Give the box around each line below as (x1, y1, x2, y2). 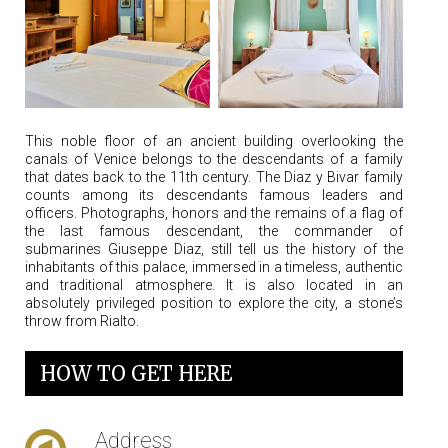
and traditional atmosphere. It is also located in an (25, 277, 403, 294)
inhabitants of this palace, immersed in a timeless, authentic (25, 259, 403, 276)
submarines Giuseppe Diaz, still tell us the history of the (25, 241, 403, 258)
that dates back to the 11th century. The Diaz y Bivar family (25, 169, 403, 186)
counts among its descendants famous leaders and (25, 187, 403, 204)
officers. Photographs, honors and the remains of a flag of (25, 205, 403, 222)
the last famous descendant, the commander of (25, 223, 403, 240)
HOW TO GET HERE (40, 361, 232, 387)
